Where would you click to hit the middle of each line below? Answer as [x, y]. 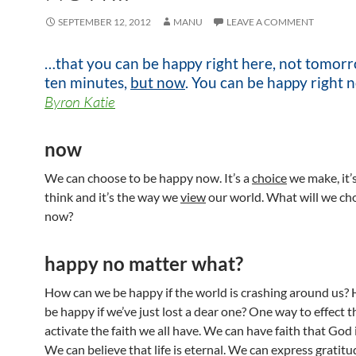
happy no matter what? [144, 263]
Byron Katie [80, 102]
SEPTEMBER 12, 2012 [104, 22]
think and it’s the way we [112, 197]
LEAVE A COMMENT [270, 22]
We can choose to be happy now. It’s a [148, 178]
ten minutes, [87, 82]
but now [158, 82]
